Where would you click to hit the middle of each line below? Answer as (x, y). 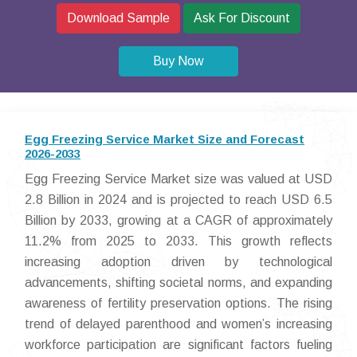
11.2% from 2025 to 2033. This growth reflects (178, 241)
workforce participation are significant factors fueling (178, 345)
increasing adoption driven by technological (178, 262)
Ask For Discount (242, 18)
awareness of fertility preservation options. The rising (178, 303)
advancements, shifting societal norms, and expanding (178, 282)
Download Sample (118, 18)
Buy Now (178, 61)
